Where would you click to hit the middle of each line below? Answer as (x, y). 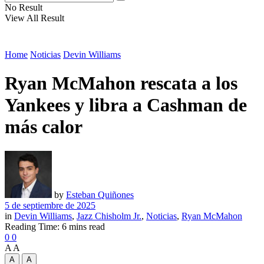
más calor (44, 127)
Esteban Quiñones (100, 194)
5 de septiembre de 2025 (50, 205)
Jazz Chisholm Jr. (109, 216)
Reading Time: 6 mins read (55, 226)
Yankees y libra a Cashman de (126, 105)
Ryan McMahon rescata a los (121, 83)
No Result (24, 7)
